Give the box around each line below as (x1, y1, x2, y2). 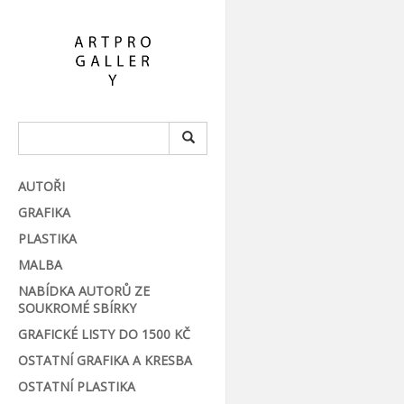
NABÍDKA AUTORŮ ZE (17, 281, 150, 299)
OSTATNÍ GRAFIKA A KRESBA (17, 351, 192, 369)
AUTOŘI (17, 177, 65, 195)
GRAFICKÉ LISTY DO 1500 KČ (17, 325, 190, 343)
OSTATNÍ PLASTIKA (17, 377, 135, 395)
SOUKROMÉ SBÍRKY (17, 298, 136, 317)
